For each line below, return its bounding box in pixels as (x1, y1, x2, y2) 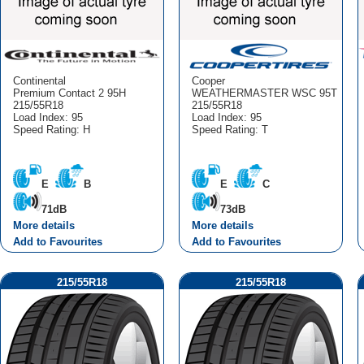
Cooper (191, 74, 225, 87)
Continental (12, 74, 66, 87)
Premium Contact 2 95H (12, 86, 126, 99)
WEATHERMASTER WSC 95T (191, 86, 337, 99)
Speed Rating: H (12, 123, 90, 136)
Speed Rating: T (191, 123, 268, 136)
